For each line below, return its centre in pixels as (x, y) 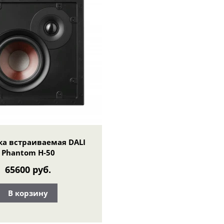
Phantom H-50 (28, 152)
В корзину (28, 193)
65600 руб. (28, 170)
